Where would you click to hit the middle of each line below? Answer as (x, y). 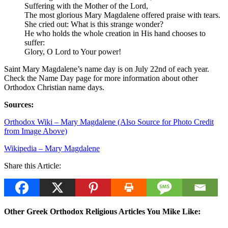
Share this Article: (33, 166)
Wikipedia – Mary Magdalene (52, 149)
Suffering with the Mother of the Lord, (86, 6)
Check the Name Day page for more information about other (101, 78)
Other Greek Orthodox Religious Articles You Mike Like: (102, 212)
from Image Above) (36, 131)
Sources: (19, 105)
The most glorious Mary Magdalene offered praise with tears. (122, 15)
